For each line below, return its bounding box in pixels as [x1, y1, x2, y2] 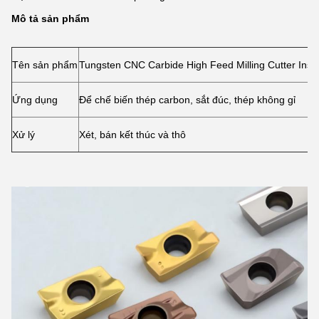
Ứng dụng [12, 94, 58, 105]
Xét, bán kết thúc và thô [79, 129, 186, 140]
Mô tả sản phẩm [11, 13, 89, 24]
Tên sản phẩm [12, 59, 78, 70]
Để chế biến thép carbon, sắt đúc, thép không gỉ [79, 94, 296, 105]
